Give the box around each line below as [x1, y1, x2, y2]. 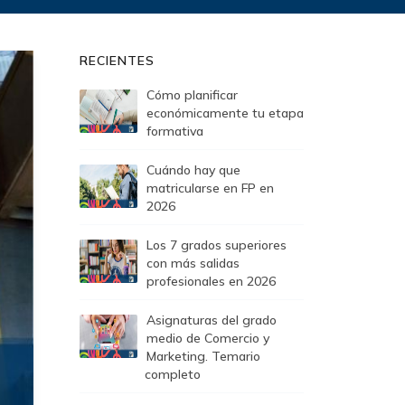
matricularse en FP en [146, 180, 274, 196]
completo [145, 366, 201, 382]
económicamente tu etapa [146, 105, 304, 121]
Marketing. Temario [146, 348, 260, 364]
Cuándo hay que [146, 162, 240, 178]
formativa [146, 123, 203, 139]
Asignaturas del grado [146, 312, 277, 328]
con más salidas [146, 255, 240, 271]
